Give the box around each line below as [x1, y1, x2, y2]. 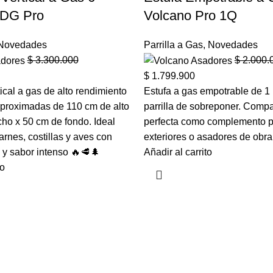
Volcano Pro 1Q [143, 7, 237, 23]
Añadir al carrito [143, 146, 212, 157]
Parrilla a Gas [143, 39, 203, 50]
